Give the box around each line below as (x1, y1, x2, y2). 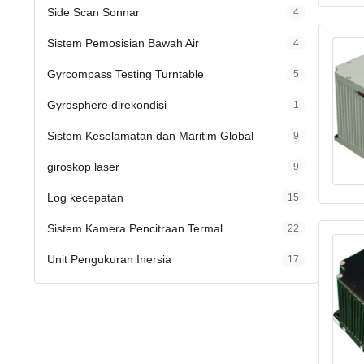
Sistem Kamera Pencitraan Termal (47, 222, 223, 235)
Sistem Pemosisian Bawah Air (47, 37, 199, 50)
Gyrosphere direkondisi (47, 98, 167, 111)
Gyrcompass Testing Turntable (47, 67, 204, 80)
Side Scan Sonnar (47, 6, 140, 19)
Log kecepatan (47, 191, 123, 204)
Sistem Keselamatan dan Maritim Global (47, 129, 253, 142)
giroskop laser (47, 160, 119, 173)
